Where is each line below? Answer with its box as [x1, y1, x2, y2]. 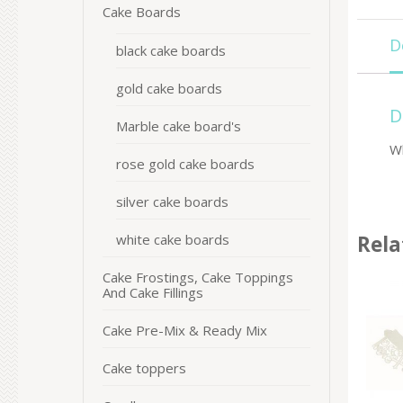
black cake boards [116, 41, 226, 59]
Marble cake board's [116, 117, 241, 135]
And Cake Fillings [103, 283, 203, 301]
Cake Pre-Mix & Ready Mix [103, 321, 267, 339]
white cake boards [116, 230, 229, 248]
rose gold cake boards [116, 155, 255, 173]
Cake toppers [103, 359, 186, 377]
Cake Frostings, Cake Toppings [103, 268, 293, 286]
